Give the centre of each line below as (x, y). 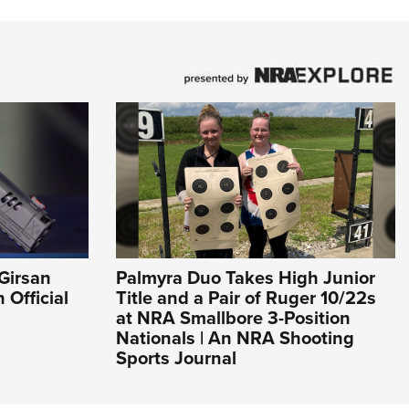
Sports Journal (176, 358)
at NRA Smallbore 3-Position (233, 318)
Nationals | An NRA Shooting (235, 338)
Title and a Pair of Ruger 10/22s (246, 298)
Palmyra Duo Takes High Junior (246, 278)
